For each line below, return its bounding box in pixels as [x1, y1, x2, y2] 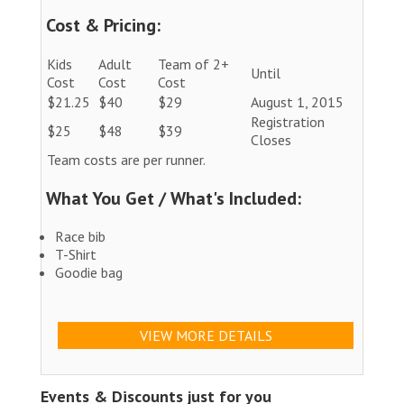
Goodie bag [55, 262, 123, 281]
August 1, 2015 [251, 92, 344, 111]
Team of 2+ [158, 54, 229, 73]
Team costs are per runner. [47, 150, 206, 169]
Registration [251, 112, 325, 131]
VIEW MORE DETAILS [139, 326, 272, 344]
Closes [251, 130, 291, 149]
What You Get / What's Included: [46, 186, 301, 210]
